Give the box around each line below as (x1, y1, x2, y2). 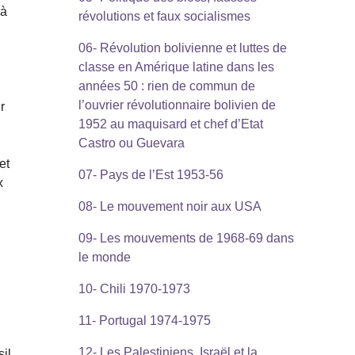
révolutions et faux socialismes (78, 10, 250, 24)
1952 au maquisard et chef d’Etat (78, 117, 263, 132)
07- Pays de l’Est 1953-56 (78, 168, 223, 182)
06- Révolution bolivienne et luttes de (78, 41, 287, 55)
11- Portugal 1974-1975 (78, 314, 211, 328)
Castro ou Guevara (78, 136, 185, 151)
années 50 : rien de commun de (78, 79, 255, 94)
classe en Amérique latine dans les (78, 60, 274, 74)
